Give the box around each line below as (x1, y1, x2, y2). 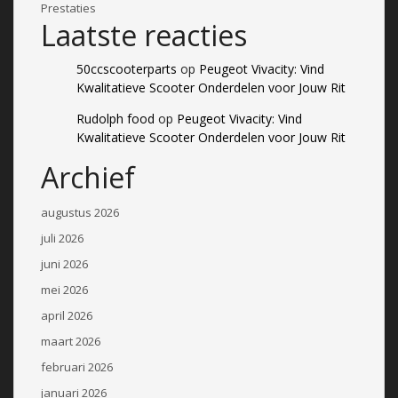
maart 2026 (41, 332, 100, 349)
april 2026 (41, 306, 92, 323)
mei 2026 (41, 281, 88, 298)
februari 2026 (41, 358, 113, 375)
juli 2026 (41, 229, 84, 246)
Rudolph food (76, 109, 155, 127)
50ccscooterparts (76, 60, 177, 77)
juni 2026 (41, 255, 88, 272)
